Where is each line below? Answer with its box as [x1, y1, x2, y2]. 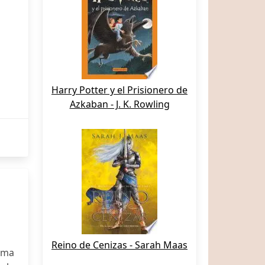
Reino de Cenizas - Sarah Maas [51, 238, 188, 251]
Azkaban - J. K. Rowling [69, 98, 170, 111]
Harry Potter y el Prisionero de [51, 83, 188, 96]
